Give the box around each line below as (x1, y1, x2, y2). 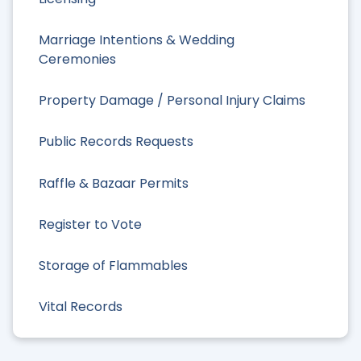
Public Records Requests (39, 132, 193, 151)
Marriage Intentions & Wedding (39, 30, 234, 49)
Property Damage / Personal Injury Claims (39, 91, 305, 110)
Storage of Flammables (39, 255, 188, 275)
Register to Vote (39, 214, 142, 234)
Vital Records (39, 297, 122, 317)
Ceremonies (39, 49, 116, 68)
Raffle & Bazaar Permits (39, 173, 189, 193)
